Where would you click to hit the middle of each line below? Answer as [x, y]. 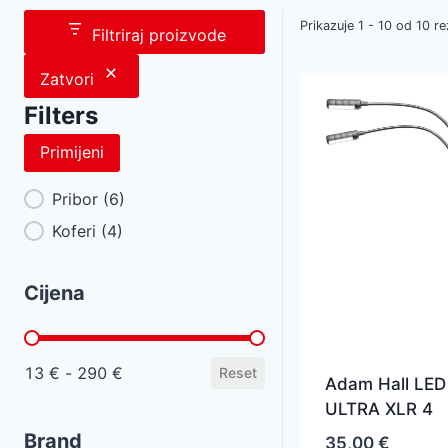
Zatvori [67, 78]
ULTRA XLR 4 [378, 409]
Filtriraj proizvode [159, 34]
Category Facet [100, 200]
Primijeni [72, 152]
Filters [61, 115]
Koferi [76, 230]
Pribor [77, 198]
